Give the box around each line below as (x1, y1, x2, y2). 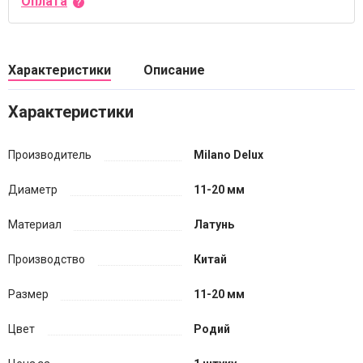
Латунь (194, 218, 234, 231)
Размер (8, 288, 49, 301)
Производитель (8, 148, 92, 161)
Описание (143, 62, 205, 78)
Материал (8, 218, 62, 231)
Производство (8, 253, 85, 266)
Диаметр (8, 183, 58, 196)
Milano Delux (194, 148, 263, 161)
